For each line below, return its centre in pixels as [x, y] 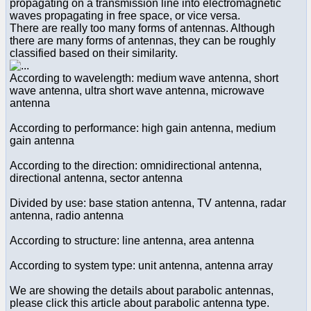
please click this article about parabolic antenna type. [140, 303]
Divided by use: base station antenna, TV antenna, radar [148, 203]
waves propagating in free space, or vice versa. [125, 15]
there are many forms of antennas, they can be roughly [143, 40]
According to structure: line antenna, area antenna [132, 240]
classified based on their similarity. [94, 53]
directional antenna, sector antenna [96, 178]
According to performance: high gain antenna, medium [143, 128]
